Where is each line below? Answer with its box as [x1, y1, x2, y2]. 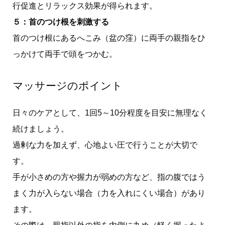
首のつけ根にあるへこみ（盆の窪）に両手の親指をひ [12, 34, 205, 43]
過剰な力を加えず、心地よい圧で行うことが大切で [12, 141, 197, 150]
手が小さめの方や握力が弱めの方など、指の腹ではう [12, 173, 205, 182]
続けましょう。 [12, 125, 69, 134]
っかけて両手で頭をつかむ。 [12, 50, 117, 59]
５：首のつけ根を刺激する [12, 18, 109, 27]
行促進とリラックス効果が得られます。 [12, 2, 157, 11]
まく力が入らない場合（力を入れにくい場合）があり [12, 189, 205, 198]
